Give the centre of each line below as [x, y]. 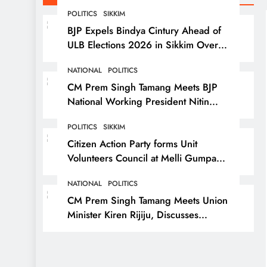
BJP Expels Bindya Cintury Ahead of [144, 30]
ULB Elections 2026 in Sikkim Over [143, 45]
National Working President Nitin [138, 101]
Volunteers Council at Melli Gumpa [142, 158]
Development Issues [111, 229]
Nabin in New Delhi [110, 116]
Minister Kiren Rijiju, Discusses [133, 215]
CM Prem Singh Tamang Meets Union [148, 200]
